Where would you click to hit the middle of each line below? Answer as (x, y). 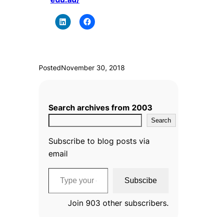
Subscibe (141, 180)
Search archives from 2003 (101, 108)
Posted (50, 68)
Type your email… (51, 167)
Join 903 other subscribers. (118, 203)
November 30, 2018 (93, 68)
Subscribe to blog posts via (99, 141)
